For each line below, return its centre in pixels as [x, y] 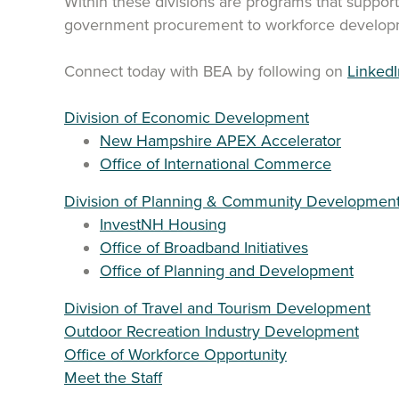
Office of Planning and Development [227, 271]
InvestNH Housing [163, 224]
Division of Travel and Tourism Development [217, 308]
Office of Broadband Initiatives [204, 248]
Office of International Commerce [216, 164]
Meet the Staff [113, 378]
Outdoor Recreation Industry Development [212, 331]
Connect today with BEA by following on [206, 71]
